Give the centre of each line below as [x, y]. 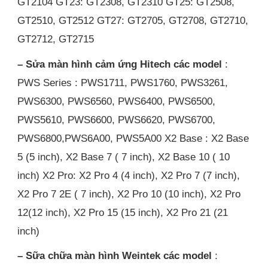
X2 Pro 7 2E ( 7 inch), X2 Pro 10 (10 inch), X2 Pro [129, 194]
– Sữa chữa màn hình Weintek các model [115, 256]
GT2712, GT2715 [56, 39]
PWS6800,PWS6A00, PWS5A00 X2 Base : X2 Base [133, 138]
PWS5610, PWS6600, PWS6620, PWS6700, [117, 119]
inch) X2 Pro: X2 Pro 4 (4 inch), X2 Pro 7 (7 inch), [129, 175]
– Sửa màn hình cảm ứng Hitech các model [120, 64]
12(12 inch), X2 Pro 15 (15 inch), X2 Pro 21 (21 [123, 212]
